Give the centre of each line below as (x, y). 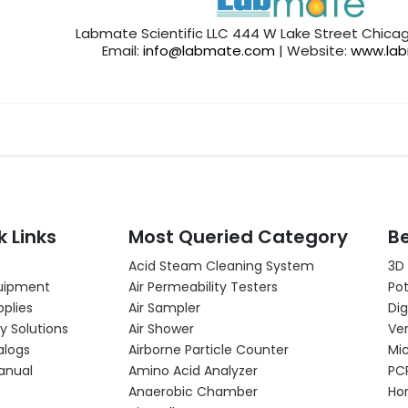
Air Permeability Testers (203, 286)
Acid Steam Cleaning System (221, 265)
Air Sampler (164, 307)
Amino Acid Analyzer (193, 370)
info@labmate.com (209, 50)
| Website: (313, 50)
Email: (122, 50)
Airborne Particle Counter (209, 349)
